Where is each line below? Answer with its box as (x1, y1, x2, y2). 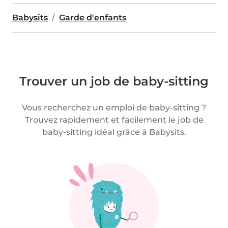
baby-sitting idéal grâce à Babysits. (42, 127, 186, 137)
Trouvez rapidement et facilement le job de (24, 115, 204, 125)
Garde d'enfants (59, 12, 126, 22)
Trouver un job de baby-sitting (19, 73, 209, 89)
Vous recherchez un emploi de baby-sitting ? (22, 102, 206, 112)
